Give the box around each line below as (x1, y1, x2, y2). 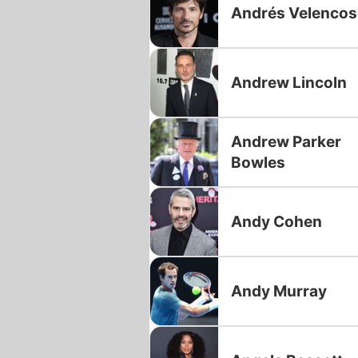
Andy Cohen (231, 212, 322, 231)
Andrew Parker (231, 132, 341, 151)
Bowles (231, 153, 285, 172)
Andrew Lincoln (231, 73, 347, 92)
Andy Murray (231, 281, 327, 300)
